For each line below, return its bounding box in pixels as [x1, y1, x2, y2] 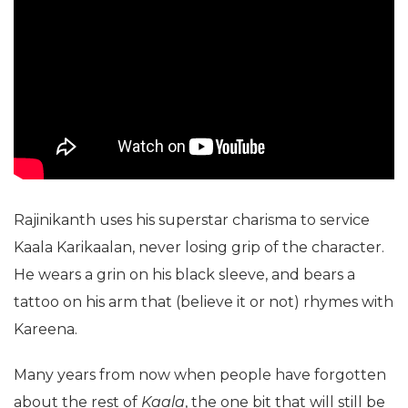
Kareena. [14, 320, 77, 338]
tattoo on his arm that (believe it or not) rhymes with [14, 292, 393, 311]
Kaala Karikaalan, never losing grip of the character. [14, 238, 384, 256]
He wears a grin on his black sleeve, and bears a [14, 265, 355, 283]
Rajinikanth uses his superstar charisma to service [14, 210, 370, 229]
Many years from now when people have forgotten [14, 365, 386, 383]
